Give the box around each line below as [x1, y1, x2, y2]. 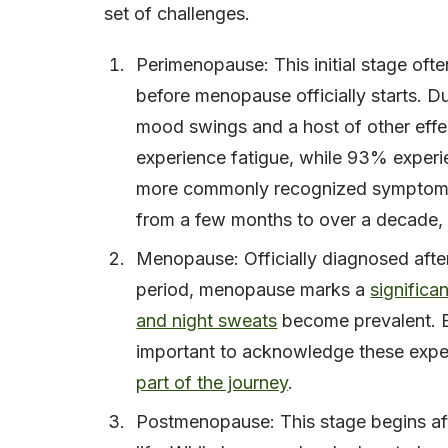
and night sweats [136, 310, 278, 332]
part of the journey [136, 372, 289, 394]
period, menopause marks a [136, 279, 371, 301]
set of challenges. [104, 3, 250, 25]
